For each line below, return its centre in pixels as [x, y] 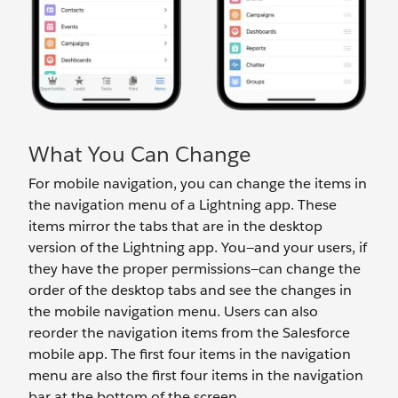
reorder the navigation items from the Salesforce [189, 333]
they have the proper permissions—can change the [195, 269]
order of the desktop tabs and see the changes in [190, 291]
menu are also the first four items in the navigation [196, 376]
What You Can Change [140, 155]
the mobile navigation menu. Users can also [173, 312]
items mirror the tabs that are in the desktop [175, 227]
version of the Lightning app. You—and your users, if [198, 248]
